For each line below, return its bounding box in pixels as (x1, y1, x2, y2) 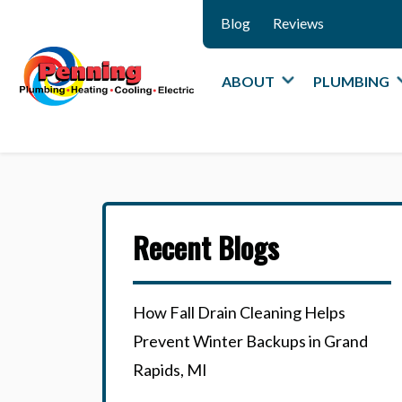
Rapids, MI (133, 360, 207, 380)
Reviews (272, 14, 324, 31)
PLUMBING (312, 73, 389, 90)
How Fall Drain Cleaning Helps (133, 302, 345, 322)
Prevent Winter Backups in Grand (133, 331, 368, 351)
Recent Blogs (133, 226, 279, 268)
